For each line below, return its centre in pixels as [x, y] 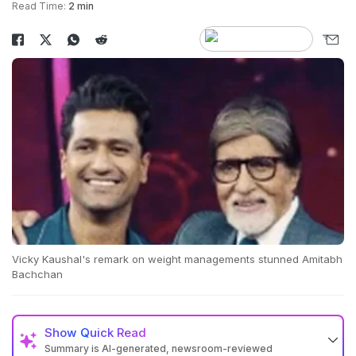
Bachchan [37, 275]
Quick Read [113, 333]
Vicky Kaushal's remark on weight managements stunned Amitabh [177, 259]
